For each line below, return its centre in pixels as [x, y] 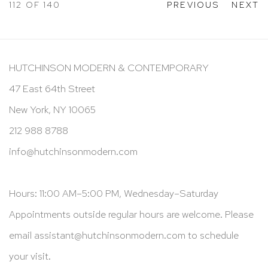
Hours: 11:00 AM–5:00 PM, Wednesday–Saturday [114, 193]
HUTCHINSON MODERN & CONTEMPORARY [109, 67]
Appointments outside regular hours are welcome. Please [131, 214]
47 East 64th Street [52, 88]
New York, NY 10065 [52, 109]
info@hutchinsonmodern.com [73, 151]
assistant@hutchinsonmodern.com [110, 235]
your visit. [30, 256]
